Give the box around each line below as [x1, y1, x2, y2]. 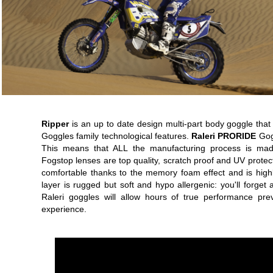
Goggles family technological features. [41, 131, 192, 141]
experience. [41, 204, 87, 214]
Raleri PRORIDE [191, 131, 257, 141]
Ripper [41, 119, 72, 129]
